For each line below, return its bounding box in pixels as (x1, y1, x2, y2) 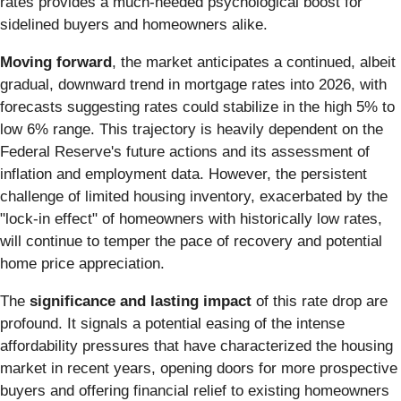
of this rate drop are (252, 293, 388, 311)
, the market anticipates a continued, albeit (112, 54, 396, 72)
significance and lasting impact (30, 293, 252, 311)
